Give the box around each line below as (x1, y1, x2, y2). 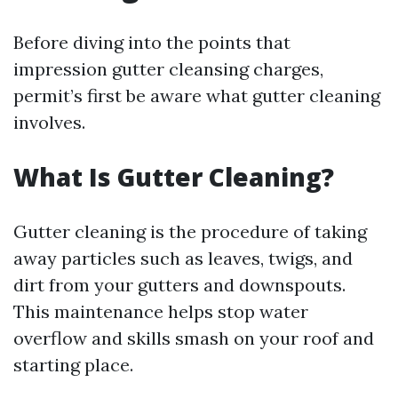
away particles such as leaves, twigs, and (13, 247, 353, 269)
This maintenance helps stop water (13, 300, 308, 322)
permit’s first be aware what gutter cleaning (13, 84, 380, 107)
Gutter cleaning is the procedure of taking (13, 220, 367, 243)
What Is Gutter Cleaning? (13, 160, 334, 194)
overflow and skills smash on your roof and (13, 327, 374, 349)
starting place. (13, 354, 133, 376)
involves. (13, 111, 85, 133)
